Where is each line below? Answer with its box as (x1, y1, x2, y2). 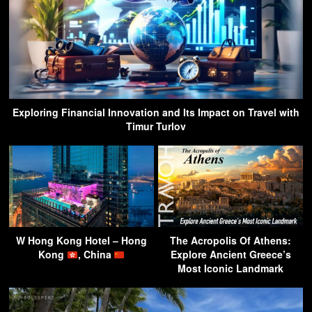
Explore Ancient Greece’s (170, 247, 291, 262)
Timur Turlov (126, 119, 186, 134)
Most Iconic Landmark (178, 261, 283, 276)
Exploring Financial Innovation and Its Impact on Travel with (13, 105, 299, 120)
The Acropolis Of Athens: (170, 233, 291, 248)
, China (77, 247, 114, 262)
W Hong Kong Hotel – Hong (16, 233, 147, 248)
